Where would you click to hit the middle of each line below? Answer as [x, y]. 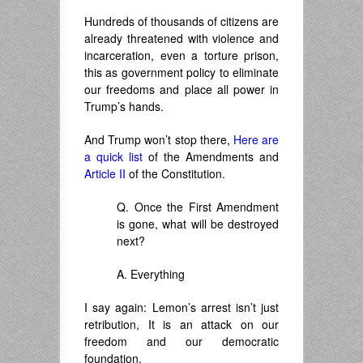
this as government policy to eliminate [181, 72]
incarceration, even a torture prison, [181, 55]
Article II [105, 173]
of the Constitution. [175, 173]
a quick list [113, 156]
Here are [256, 139]
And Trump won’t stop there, [159, 139]
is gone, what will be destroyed [198, 224]
